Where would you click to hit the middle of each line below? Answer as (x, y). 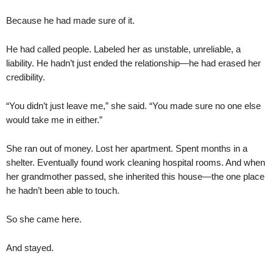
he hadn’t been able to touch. (63, 190)
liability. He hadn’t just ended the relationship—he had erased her (133, 63)
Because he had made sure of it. (70, 20)
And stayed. (30, 247)
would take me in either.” (54, 119)
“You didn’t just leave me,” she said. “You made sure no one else (133, 105)
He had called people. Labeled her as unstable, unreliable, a (123, 49)
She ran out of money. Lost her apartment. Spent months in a (127, 148)
